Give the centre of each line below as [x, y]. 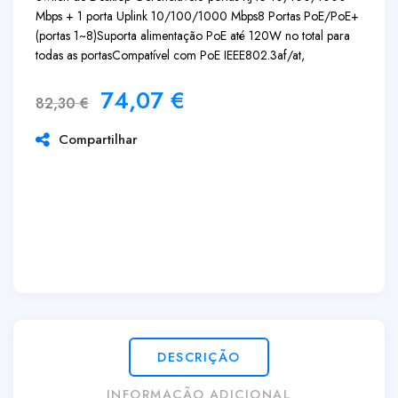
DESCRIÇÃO [199, 357]
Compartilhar [94, 139]
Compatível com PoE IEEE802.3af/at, [208, 55]
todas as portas [74, 55]
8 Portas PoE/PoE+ [308, 16]
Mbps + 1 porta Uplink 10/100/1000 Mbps [147, 16]
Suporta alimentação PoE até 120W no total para [223, 36]
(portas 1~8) [66, 36]
